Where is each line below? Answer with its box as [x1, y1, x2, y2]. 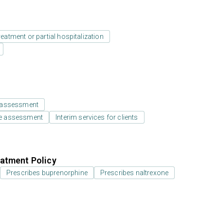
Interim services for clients [55, 113, 138, 121]
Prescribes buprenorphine [6, 169, 88, 177]
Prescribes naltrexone [100, 169, 169, 177]
